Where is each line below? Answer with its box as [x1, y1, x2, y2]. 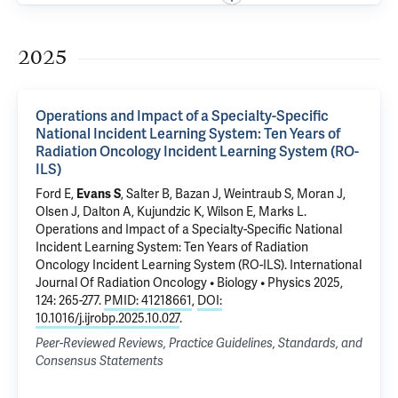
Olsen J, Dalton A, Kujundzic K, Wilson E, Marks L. [36, 204, 306, 219]
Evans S [76, 187, 121, 202]
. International [284, 258, 362, 273]
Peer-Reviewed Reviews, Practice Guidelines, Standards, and [36, 336, 362, 351]
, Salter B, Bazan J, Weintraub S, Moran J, [121, 187, 346, 202]
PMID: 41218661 [104, 293, 192, 308]
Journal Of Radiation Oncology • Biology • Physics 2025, [36, 275, 343, 291]
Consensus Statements [36, 354, 163, 369]
